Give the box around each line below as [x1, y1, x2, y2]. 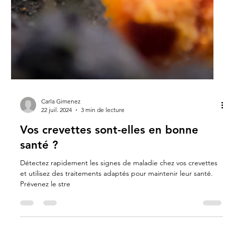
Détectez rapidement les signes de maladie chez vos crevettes [20, 198, 218, 208]
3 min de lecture [81, 146, 125, 154]
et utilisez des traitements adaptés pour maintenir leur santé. [20, 209, 213, 218]
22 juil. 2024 [41, 146, 72, 154]
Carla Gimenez [41, 138, 81, 146]
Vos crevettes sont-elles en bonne [20, 163, 199, 177]
